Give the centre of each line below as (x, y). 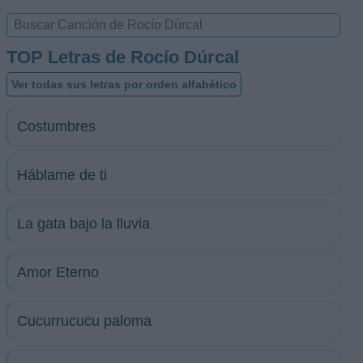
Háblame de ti (62, 175)
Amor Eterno (58, 272)
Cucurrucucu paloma (84, 321)
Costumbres (56, 126)
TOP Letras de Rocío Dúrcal (123, 57)
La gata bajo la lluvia (83, 224)
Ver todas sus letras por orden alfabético (124, 84)
